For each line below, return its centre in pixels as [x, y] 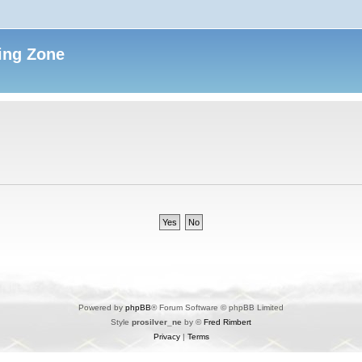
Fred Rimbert [227, 322]
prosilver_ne [157, 322]
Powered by [102, 307]
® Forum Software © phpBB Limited [217, 307]
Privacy [166, 336]
